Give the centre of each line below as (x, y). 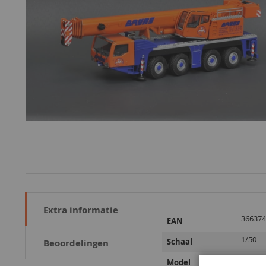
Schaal (180, 241)
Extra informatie (81, 210)
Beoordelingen (76, 243)
